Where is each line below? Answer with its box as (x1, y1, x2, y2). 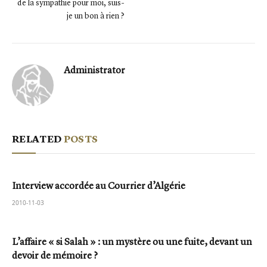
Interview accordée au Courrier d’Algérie (12, 179, 185, 192)
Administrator (64, 63, 125, 76)
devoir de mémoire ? (12, 249, 98, 262)
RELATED (12, 132, 64, 145)
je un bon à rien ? (67, 10, 125, 21)
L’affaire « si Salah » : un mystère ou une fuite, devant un (12, 235, 252, 248)
